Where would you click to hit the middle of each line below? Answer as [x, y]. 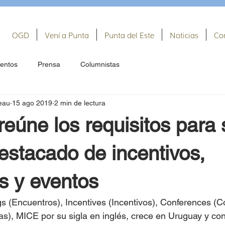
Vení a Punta [67, 35]
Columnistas [100, 64]
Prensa [49, 64]
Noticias [184, 35]
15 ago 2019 [32, 103]
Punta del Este [129, 35]
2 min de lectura [80, 103]
